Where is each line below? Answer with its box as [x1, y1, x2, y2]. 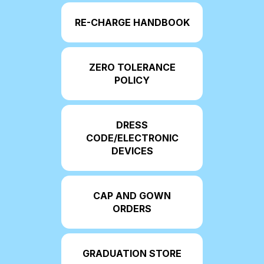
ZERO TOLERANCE [88, 61, 176, 74]
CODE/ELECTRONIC [85, 132, 179, 144]
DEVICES [111, 145, 153, 157]
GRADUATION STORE [82, 247, 181, 260]
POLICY [114, 74, 150, 87]
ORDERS [113, 203, 151, 215]
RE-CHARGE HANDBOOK [74, 16, 190, 29]
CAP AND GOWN [93, 190, 171, 202]
